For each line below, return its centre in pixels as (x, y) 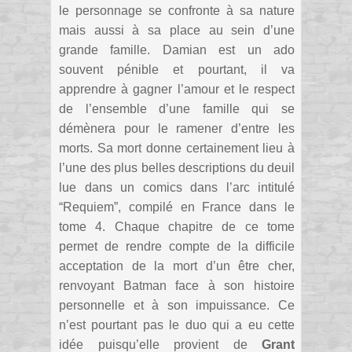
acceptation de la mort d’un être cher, (177, 266)
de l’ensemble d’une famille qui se (177, 109)
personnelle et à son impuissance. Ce (177, 306)
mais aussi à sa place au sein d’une (177, 31)
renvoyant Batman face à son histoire (177, 286)
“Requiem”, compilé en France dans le (177, 207)
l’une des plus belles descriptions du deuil (177, 168)
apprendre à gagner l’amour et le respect (177, 90)
